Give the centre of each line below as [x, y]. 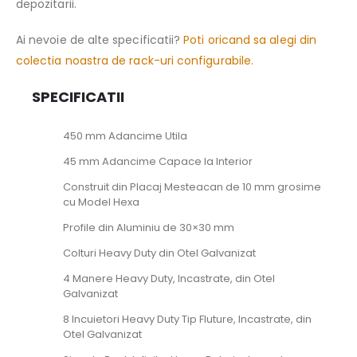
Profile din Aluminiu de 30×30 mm [148, 228]
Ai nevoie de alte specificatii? [100, 39]
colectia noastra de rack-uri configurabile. [135, 60]
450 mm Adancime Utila [125, 136]
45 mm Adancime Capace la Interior [157, 161]
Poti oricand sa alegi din [250, 39]
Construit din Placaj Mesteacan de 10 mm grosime [192, 187]
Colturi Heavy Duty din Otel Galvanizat [159, 253]
